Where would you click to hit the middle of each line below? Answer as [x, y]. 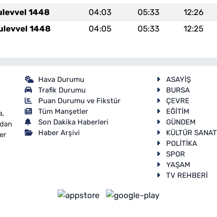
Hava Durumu [62, 79]
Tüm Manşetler [63, 111]
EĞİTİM [178, 111]
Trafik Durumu [62, 90]
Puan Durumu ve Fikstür [80, 101]
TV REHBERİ [187, 175]
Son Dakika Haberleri [74, 122]
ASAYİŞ [179, 79]
